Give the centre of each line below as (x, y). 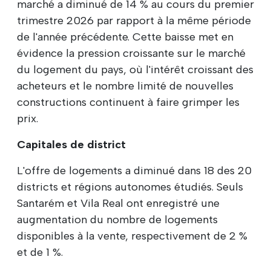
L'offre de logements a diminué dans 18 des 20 (134, 170)
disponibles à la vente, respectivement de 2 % (132, 236)
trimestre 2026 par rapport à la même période (134, 20)
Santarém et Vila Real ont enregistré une (118, 203)
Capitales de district (71, 144)
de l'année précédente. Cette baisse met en (125, 37)
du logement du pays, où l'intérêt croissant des (135, 69)
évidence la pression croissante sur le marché (131, 53)
